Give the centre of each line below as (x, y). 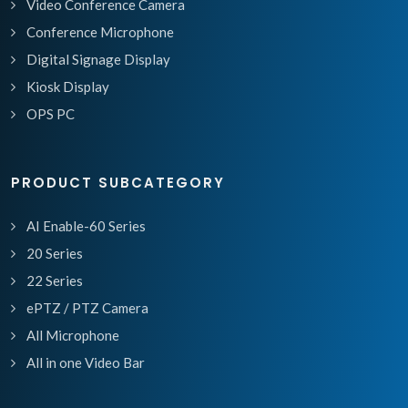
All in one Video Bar (86, 363)
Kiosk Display (68, 87)
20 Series (55, 254)
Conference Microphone (100, 32)
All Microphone (73, 336)
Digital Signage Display (98, 60)
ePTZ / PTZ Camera (87, 308)
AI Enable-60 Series (86, 226)
